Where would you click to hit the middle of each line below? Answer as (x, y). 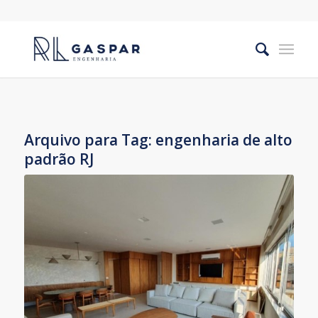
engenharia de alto (224, 140)
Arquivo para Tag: (89, 140)
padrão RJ (59, 159)
